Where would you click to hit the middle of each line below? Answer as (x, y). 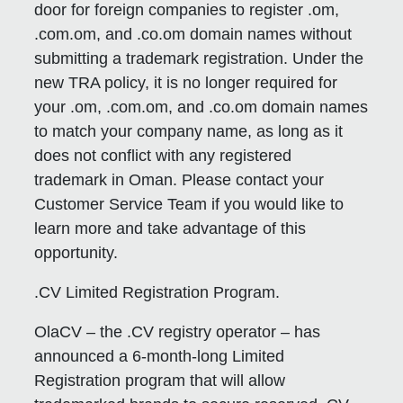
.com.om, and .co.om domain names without (193, 35)
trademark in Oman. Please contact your (179, 180)
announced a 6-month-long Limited (160, 357)
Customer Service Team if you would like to (189, 205)
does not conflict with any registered (163, 156)
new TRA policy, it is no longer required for (186, 83)
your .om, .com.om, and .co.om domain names (201, 107)
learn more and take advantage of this (170, 229)
